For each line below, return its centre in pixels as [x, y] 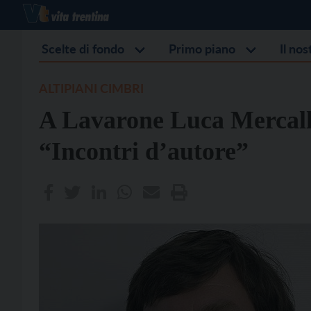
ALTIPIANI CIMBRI [91, 88]
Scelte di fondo [83, 49]
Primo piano [202, 49]
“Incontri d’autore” [144, 151]
